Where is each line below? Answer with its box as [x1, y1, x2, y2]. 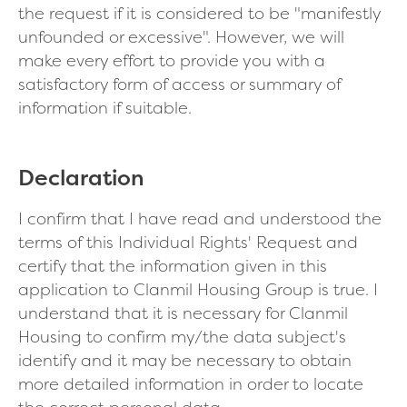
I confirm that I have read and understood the [18, 206, 382, 230]
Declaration [18, 162, 144, 193]
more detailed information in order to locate [18, 372, 363, 395]
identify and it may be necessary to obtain [18, 348, 352, 372]
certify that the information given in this [18, 253, 327, 277]
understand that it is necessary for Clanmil [18, 301, 348, 324]
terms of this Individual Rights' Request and [18, 230, 358, 253]
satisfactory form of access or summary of [18, 72, 341, 95]
